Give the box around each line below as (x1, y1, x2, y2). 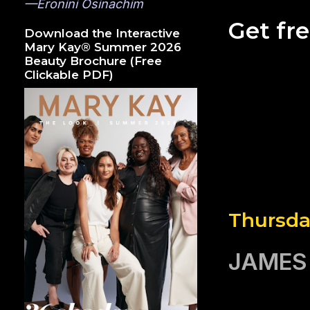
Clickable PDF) (24, 68, 113, 82)
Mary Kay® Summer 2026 (24, 40, 181, 55)
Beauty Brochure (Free (24, 54, 162, 69)
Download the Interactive (24, 26, 180, 41)
